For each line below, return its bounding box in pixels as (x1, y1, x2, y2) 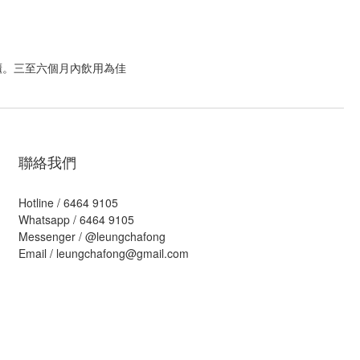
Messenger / (18, 228, 85, 244)
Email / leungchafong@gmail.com (18, 245, 189, 261)
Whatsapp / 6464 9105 (18, 211, 134, 227)
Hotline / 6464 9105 (18, 194, 118, 211)
